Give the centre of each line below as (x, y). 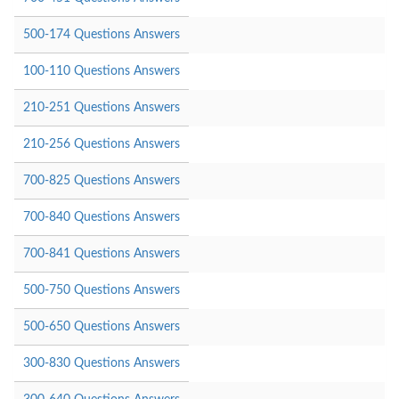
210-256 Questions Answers (102, 144)
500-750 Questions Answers (102, 290)
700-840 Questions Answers (102, 217)
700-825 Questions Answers (102, 180)
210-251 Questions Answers (102, 107)
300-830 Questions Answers (102, 363)
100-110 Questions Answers (102, 71)
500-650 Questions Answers (102, 326)
